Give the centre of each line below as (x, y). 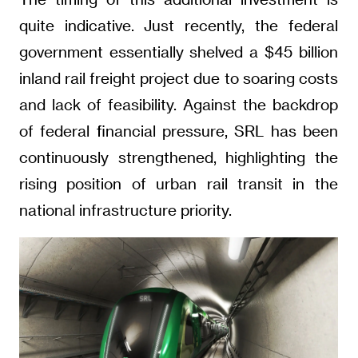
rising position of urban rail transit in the (178, 183)
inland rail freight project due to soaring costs (178, 78)
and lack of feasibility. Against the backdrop (178, 104)
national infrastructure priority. (125, 209)
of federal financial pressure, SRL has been (178, 130)
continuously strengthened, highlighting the (178, 157)
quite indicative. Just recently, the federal (178, 25)
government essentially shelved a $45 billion (178, 51)
